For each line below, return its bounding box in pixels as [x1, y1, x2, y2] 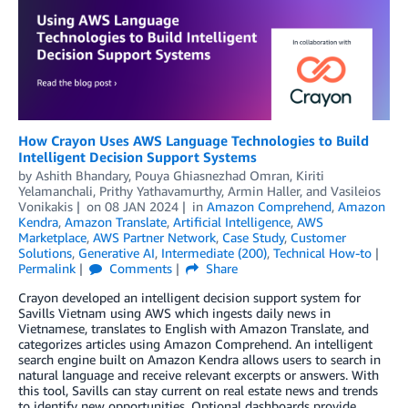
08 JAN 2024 [104, 198, 178, 214]
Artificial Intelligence [173, 213, 291, 229]
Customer [291, 229, 346, 245]
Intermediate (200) [161, 244, 267, 260]
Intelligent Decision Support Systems [18, 148, 257, 165]
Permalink [18, 260, 76, 276]
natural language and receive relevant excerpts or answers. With [18, 366, 379, 382]
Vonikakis [18, 198, 73, 214]
